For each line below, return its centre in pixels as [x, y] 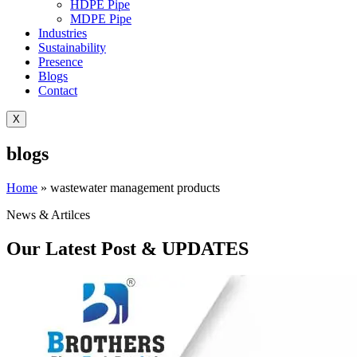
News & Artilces [48, 214]
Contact [58, 90]
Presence [61, 61]
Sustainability [72, 47]
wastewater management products [135, 187]
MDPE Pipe [101, 18]
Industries [63, 33]
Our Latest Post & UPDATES [127, 248]
